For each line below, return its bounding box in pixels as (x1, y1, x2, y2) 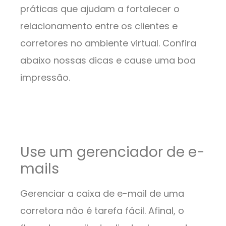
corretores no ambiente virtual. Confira (20, 37, 196, 50)
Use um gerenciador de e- (20, 142, 205, 162)
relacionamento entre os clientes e (20, 20, 178, 33)
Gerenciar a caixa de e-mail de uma (20, 187, 184, 200)
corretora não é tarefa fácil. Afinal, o (20, 204, 184, 217)
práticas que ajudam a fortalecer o (20, 3, 180, 16)
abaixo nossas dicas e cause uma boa (20, 54, 196, 67)
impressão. (20, 71, 73, 84)
